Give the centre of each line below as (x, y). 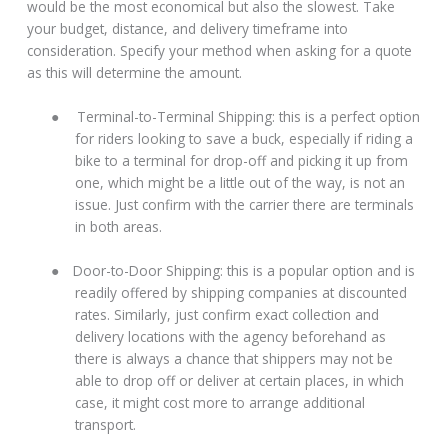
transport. (106, 424)
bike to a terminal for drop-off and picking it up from (242, 161)
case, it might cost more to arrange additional (220, 402)
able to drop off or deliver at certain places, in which (240, 380)
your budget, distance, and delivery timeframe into (188, 29)
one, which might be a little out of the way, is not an (240, 183)
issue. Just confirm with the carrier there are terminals (245, 205)
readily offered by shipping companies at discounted (241, 292)
